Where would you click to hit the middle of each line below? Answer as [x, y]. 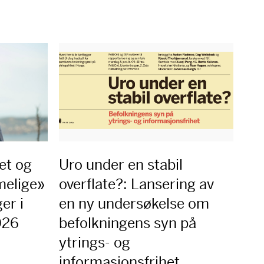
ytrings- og [94, 242]
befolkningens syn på [127, 223]
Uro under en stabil [121, 165]
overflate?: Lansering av [136, 184]
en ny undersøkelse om [134, 204]
